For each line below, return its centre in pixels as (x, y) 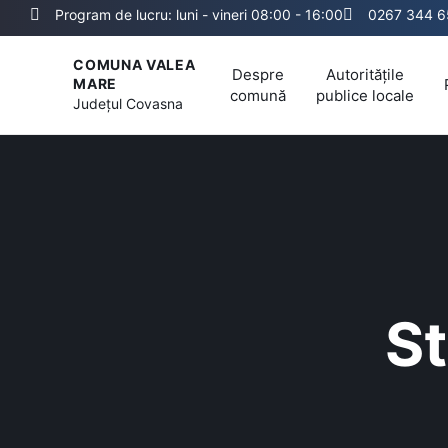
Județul (100, 103)
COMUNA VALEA (134, 64)
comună (258, 95)
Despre (258, 74)
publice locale (365, 95)
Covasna (155, 103)
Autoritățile (365, 74)
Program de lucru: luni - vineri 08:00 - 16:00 (199, 14)
